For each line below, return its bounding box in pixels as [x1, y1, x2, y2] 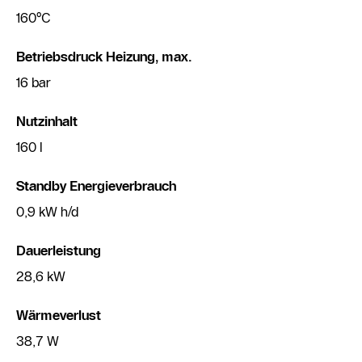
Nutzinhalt [16, 113, 78, 130]
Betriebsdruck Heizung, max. [16, 48, 192, 65]
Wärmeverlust [16, 307, 101, 324]
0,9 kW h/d [16, 204, 78, 221]
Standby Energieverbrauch [16, 178, 176, 195]
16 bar [16, 74, 50, 91]
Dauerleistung [16, 242, 101, 259]
